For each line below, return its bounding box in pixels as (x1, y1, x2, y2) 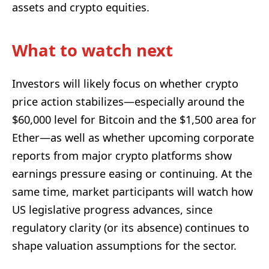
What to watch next (12, 38, 173, 61)
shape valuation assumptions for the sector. (12, 238, 237, 253)
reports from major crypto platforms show (12, 148, 232, 163)
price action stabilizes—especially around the (12, 94, 244, 109)
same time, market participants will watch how (12, 184, 253, 199)
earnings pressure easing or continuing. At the (12, 166, 252, 181)
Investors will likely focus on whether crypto (12, 76, 238, 91)
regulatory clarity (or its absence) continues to (12, 220, 249, 235)
